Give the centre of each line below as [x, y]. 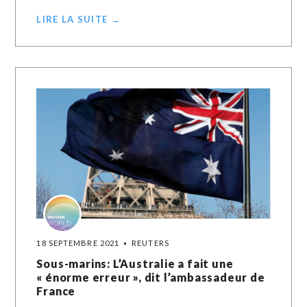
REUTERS [150, 243]
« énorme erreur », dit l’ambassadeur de [151, 277]
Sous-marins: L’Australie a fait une [135, 263]
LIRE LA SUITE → [78, 19]
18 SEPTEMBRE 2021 [78, 243]
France [56, 291]
